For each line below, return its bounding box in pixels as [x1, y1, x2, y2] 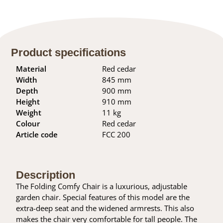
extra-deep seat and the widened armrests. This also [16, 203, 195, 214]
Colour [16, 118, 40, 129]
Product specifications [11, 46, 126, 59]
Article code [16, 129, 58, 140]
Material [16, 64, 47, 74]
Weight [16, 108, 42, 118]
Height [16, 97, 40, 107]
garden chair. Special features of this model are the [16, 192, 190, 203]
